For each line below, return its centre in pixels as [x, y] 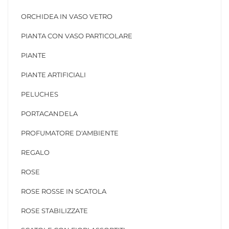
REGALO [35, 152]
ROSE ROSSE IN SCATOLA [64, 191]
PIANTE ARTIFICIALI [53, 75]
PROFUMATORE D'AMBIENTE [70, 133]
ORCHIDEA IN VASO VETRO [67, 16]
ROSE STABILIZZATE [54, 211]
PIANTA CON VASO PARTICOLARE [77, 36]
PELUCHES [40, 94]
